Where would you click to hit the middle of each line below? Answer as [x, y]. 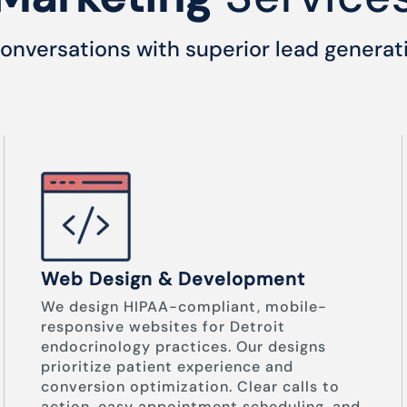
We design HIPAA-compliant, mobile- [184, 307]
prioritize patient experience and [167, 367]
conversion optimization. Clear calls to [190, 387]
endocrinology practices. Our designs [184, 347]
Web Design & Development [173, 279]
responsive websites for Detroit [163, 327]
